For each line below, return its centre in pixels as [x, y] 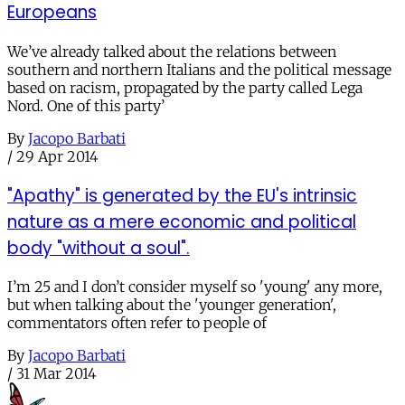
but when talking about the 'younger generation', [172, 305]
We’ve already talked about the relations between [172, 51]
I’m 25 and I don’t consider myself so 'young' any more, [195, 287]
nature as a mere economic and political [182, 221]
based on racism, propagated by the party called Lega [185, 87]
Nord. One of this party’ [86, 105]
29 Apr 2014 [57, 156]
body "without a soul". [99, 248]
